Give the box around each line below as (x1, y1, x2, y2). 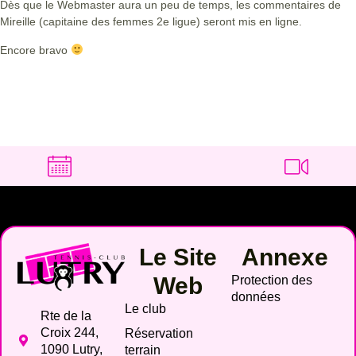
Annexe (242, 243, 329, 270)
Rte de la (40, 308, 91, 323)
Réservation (124, 326, 193, 340)
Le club (124, 301, 166, 315)
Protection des (231, 273, 313, 287)
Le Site (139, 243, 217, 270)
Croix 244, (40, 325, 99, 339)
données (231, 289, 281, 304)
